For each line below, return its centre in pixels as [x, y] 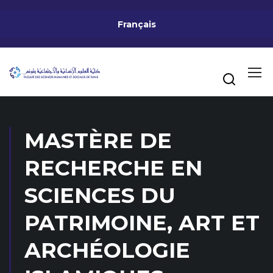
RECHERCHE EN [113, 168]
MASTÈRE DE [98, 140]
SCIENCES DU [100, 195]
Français [136, 25]
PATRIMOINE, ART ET [142, 223]
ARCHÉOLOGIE [107, 250]
